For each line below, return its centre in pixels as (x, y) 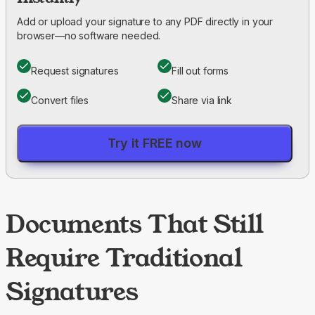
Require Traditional (124, 257)
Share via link (202, 100)
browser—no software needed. (89, 35)
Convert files (60, 100)
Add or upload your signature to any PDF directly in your (145, 21)
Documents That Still (135, 223)
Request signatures (75, 70)
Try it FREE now (155, 143)
